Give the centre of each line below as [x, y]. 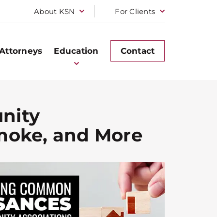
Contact [138, 51]
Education [76, 51]
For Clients [135, 11]
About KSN [54, 11]
